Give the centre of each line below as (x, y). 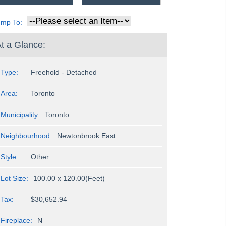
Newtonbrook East (86, 136)
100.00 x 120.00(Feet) (69, 178)
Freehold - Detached (64, 72)
